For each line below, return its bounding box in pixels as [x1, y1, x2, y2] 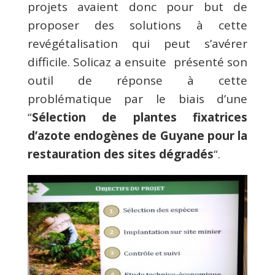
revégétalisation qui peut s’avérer [27, 36, 248, 52]
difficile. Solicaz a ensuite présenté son [27, 54, 248, 71]
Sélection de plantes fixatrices [31, 109, 248, 126]
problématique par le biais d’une [27, 91, 248, 107]
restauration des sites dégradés [27, 146, 214, 163]
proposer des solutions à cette [27, 17, 248, 34]
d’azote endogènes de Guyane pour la [27, 128, 248, 144]
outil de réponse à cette [27, 72, 248, 89]
